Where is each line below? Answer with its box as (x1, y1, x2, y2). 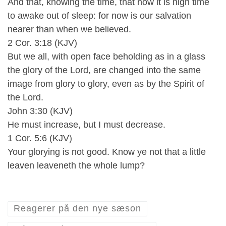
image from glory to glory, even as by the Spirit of (8, 79, 204, 89)
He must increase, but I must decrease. (8, 120, 165, 130)
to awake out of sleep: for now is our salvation (8, 11, 191, 21)
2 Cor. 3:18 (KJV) (8, 38, 77, 48)
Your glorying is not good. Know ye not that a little (8, 147, 206, 157)
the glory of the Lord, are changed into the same (8, 65, 201, 76)
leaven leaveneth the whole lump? (8, 160, 145, 171)
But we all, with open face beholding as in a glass (8, 51, 205, 62)
